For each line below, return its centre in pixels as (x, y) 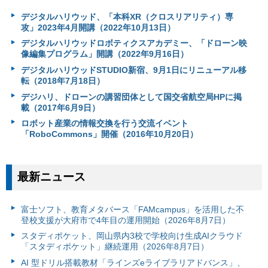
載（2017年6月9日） (60, 107)
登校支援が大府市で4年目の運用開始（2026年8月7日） (125, 220)
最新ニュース (52, 177)
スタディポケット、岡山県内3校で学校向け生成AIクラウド (132, 236)
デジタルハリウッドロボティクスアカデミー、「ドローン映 (134, 43)
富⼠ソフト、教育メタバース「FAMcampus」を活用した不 (132, 209)
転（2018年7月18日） (63, 80)
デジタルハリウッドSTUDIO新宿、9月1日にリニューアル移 (133, 70)
